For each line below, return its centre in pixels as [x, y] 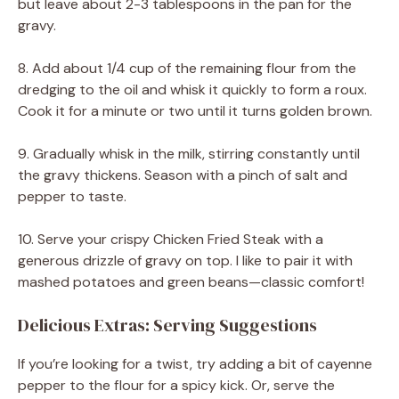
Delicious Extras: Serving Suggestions [167, 325]
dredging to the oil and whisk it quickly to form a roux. [192, 89]
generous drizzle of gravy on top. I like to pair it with [185, 260]
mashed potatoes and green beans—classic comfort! [191, 281]
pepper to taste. [72, 196]
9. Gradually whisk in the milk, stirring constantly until [189, 153]
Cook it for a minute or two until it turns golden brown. [195, 110]
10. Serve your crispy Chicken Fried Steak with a [171, 239]
